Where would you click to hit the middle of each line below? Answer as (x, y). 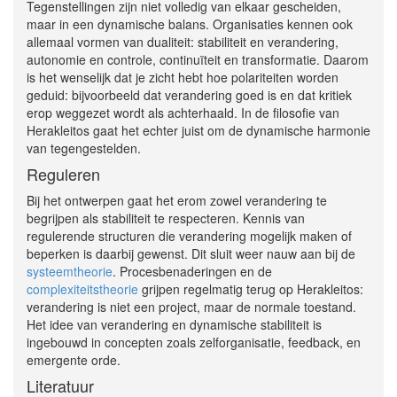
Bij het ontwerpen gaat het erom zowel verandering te (177, 201)
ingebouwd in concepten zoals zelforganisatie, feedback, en (194, 343)
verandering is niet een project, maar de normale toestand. (191, 307)
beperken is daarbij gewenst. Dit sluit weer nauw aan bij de (191, 254)
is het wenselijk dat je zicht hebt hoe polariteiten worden (183, 78)
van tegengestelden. (84, 148)
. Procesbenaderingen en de (192, 272)
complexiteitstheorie (82, 289)
